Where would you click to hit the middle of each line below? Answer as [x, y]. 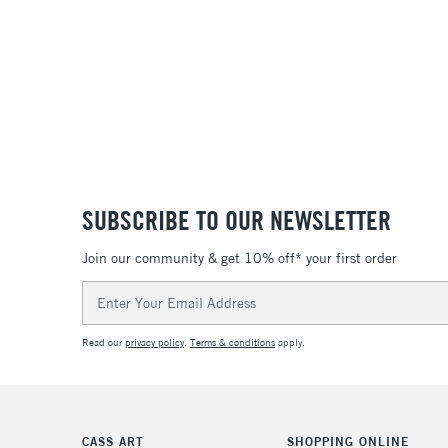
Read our [103, 342]
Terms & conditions [232, 342]
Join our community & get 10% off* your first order [239, 258]
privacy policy [154, 342]
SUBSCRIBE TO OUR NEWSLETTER [236, 220]
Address [109, 312]
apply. [290, 342]
